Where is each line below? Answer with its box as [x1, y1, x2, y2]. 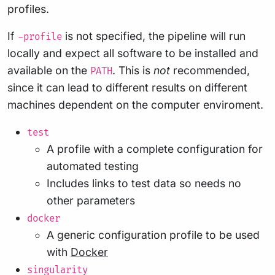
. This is [112, 64, 153, 77]
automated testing [47, 160, 139, 173]
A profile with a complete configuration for [47, 142, 263, 156]
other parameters [47, 194, 135, 207]
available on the [7, 64, 90, 77]
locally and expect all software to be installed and [7, 47, 258, 60]
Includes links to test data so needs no [47, 177, 241, 190]
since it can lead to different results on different [7, 81, 247, 95]
